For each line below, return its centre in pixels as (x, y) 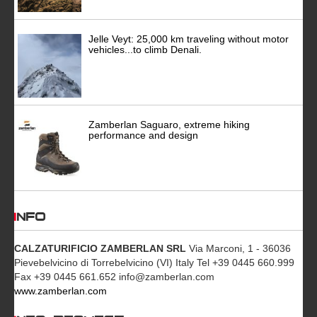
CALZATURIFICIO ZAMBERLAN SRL (100, 249)
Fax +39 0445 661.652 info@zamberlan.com (114, 277)
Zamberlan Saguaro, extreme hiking (169, 125)
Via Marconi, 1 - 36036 (238, 249)
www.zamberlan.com (60, 291)
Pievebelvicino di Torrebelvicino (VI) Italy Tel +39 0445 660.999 (154, 263)
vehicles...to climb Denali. (145, 50)
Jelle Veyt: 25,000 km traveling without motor (189, 39)
